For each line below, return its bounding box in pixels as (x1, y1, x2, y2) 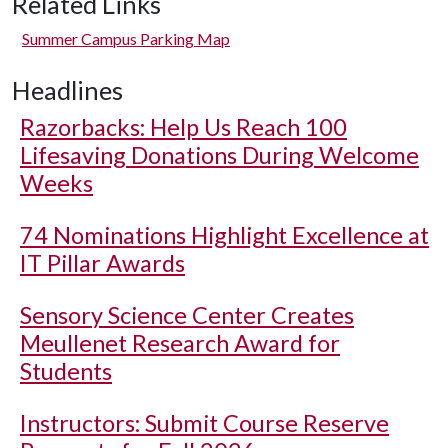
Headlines (12, 75, 123, 105)
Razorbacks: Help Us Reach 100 (20, 113, 347, 141)
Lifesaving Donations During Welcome (20, 141, 419, 169)
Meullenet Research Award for (20, 329, 340, 357)
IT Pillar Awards (20, 249, 185, 277)
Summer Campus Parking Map (22, 29, 230, 48)
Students (20, 357, 112, 385)
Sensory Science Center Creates (20, 301, 354, 329)
